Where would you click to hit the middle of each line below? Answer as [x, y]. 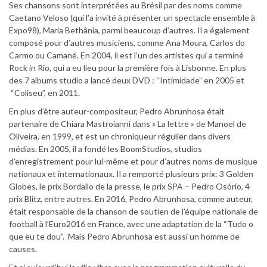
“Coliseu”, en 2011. [44, 92]
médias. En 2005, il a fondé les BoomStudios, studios [105, 148]
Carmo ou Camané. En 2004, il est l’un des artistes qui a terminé [126, 55]
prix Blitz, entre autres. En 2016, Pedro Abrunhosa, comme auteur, [131, 198]
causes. [23, 249]
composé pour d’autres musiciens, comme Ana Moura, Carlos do [127, 42]
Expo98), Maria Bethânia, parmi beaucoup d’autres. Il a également [129, 30]
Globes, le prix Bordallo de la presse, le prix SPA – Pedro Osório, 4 [129, 186]
